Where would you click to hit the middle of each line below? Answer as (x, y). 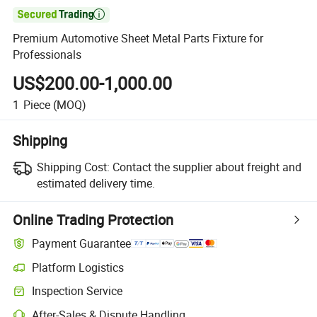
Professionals (47, 55)
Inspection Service (77, 291)
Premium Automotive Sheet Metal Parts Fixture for (138, 39)
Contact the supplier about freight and (207, 167)
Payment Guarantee (82, 244)
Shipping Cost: (73, 167)
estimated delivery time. (96, 183)
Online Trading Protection (93, 219)
